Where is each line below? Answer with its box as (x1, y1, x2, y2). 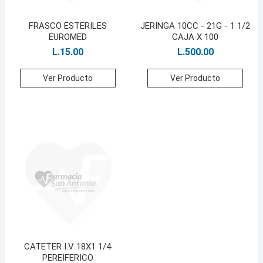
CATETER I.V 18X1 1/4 (24, 241, 112, 252)
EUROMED (48, 31, 87, 42)
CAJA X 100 (172, 31, 219, 42)
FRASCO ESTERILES (28, 20, 107, 31)
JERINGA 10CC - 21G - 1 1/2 (140, 20, 251, 31)
